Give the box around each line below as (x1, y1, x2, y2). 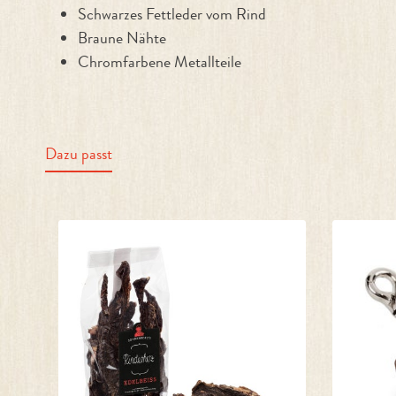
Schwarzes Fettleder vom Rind (78, 3, 266, 26)
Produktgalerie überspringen (35, 198, 211, 221)
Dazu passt (45, 143, 112, 165)
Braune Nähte (78, 27, 166, 49)
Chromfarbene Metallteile (78, 50, 241, 73)
